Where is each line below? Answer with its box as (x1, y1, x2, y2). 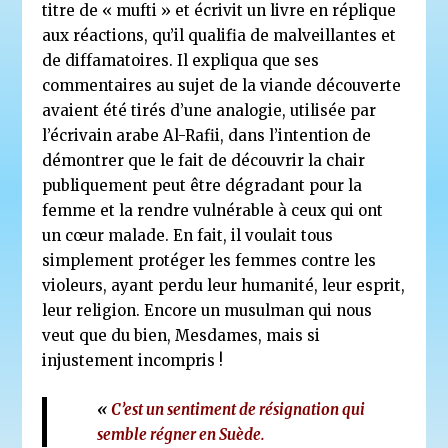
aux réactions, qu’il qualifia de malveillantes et (42, 26, 397, 45)
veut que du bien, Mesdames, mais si (42, 326, 321, 345)
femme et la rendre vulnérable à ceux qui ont (42, 201, 384, 220)
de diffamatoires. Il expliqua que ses (42, 51, 320, 70)
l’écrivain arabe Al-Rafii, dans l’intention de (42, 126, 372, 145)
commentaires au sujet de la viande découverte (42, 76, 402, 95)
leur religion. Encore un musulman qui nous (42, 301, 373, 320)
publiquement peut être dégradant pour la (42, 176, 363, 195)
